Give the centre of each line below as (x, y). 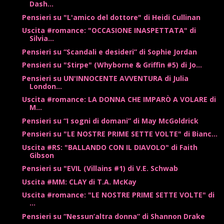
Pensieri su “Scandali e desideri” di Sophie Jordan (109, 51)
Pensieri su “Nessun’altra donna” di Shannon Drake (113, 216)
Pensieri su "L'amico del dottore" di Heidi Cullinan (111, 17)
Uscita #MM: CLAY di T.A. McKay (79, 181)
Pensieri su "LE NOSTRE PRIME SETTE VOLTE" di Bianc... (119, 134)
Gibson (41, 155)
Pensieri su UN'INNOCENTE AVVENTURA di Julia (105, 78)
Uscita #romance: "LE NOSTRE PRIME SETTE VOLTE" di (118, 195)
